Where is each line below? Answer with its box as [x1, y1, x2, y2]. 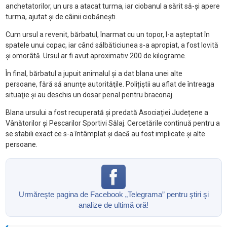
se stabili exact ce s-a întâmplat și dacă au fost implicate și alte [5, 130, 205, 138]
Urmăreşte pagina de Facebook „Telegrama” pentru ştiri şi [18, 190, 209, 199]
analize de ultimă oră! [79, 201, 148, 210]
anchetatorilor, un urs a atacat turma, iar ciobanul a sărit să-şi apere [5, 2, 220, 11]
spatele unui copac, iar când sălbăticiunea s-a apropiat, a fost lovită [5, 41, 218, 50]
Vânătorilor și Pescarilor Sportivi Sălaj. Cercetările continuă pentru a [5, 119, 220, 128]
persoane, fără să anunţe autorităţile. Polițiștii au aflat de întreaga [5, 80, 214, 89]
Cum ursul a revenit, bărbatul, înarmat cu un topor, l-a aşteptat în [5, 30, 210, 39]
